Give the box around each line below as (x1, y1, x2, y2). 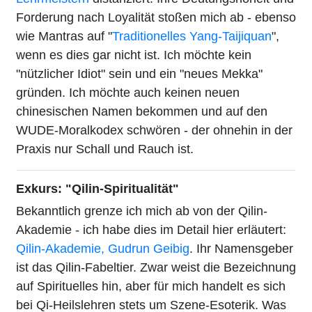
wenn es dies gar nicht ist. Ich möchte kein (16, 47, 251, 62)
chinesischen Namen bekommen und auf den (16, 104, 267, 118)
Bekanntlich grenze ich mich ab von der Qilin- (16, 203, 267, 218)
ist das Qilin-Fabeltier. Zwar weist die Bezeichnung (16, 260, 296, 274)
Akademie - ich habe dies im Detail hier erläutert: (16, 222, 286, 237)
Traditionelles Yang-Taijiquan (112, 29, 272, 43)
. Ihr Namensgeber (189, 241, 293, 256)
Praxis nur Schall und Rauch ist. (16, 141, 194, 156)
